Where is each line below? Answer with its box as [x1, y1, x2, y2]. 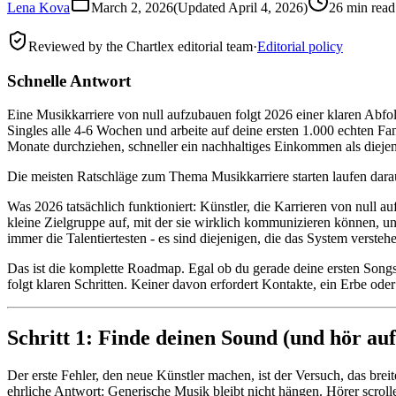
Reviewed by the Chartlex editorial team [28, 38, 253, 54]
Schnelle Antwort [7, 71, 131, 90]
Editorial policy [257, 38, 343, 54]
